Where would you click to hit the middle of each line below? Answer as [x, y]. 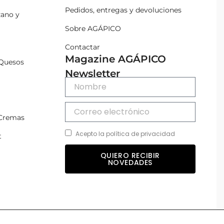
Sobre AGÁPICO [93, 28]
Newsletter [92, 73]
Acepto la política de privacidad [125, 133]
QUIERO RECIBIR [130, 155]
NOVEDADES [130, 162]
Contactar [82, 47]
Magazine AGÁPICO [115, 59]
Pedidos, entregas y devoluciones [123, 10]
